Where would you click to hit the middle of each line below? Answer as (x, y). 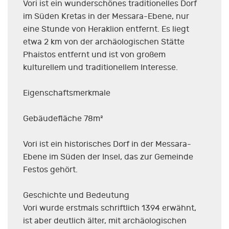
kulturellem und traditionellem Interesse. (100, 68)
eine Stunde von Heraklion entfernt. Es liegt (106, 29)
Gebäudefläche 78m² (63, 119)
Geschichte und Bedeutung (76, 196)
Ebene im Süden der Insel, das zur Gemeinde (108, 157)
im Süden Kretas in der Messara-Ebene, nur (106, 17)
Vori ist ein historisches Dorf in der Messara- (107, 144)
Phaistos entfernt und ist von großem (94, 55)
